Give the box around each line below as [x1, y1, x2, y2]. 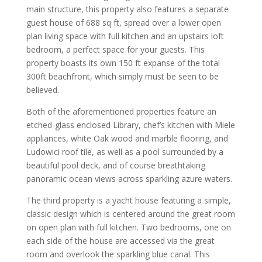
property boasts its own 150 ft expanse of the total [26, 57, 220, 69]
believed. [26, 84, 59, 96]
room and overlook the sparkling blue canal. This [26, 249, 210, 260]
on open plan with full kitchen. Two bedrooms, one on [26, 222, 231, 233]
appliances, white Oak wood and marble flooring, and [26, 133, 228, 144]
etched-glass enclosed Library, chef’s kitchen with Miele [26, 119, 235, 131]
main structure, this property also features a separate [26, 4, 229, 15]
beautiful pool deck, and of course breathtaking [26, 160, 205, 171]
